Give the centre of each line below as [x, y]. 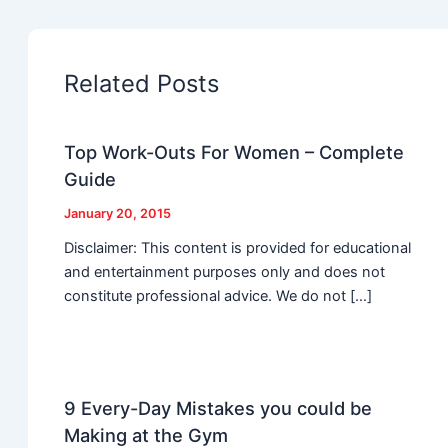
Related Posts [142, 84]
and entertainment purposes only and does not [225, 272]
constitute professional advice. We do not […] [218, 296]
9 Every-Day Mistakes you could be [218, 408]
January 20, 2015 [118, 213]
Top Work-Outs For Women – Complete [234, 151]
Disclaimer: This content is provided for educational [238, 248]
